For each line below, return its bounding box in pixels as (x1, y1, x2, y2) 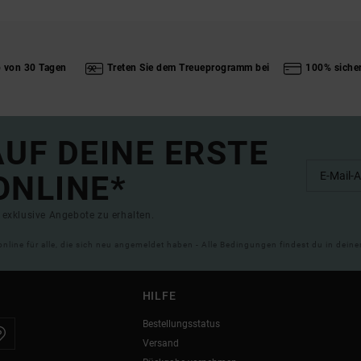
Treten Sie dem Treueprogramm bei (106, 62, 270, 74)
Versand (142, 337, 179, 349)
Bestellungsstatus (142, 317, 220, 330)
